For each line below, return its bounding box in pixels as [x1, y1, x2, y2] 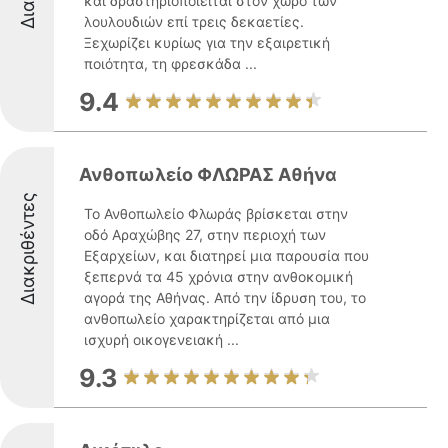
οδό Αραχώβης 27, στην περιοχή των [84, 226, 326, 243]
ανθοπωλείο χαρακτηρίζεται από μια [84, 310, 330, 327]
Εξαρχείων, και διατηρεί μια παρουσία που [84, 247, 369, 264]
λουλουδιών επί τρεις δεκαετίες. [84, 13, 304, 30]
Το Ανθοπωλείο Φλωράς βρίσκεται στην [84, 205, 348, 222]
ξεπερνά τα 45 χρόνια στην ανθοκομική [84, 268, 353, 285]
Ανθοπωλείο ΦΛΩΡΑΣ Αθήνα [79, 164, 337, 185]
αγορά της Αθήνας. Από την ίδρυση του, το [84, 289, 366, 306]
